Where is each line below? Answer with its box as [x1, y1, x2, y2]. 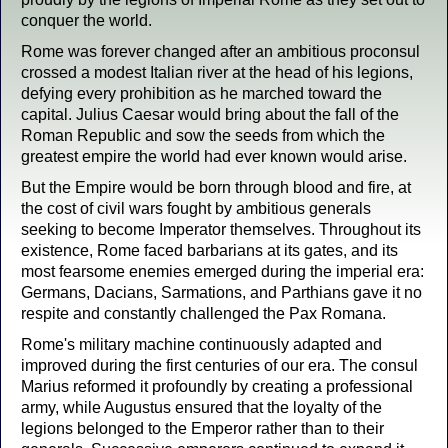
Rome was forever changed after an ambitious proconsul [21, 43, 420, 60]
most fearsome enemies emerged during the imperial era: [21, 263, 424, 280]
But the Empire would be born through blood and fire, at [21, 179, 411, 196]
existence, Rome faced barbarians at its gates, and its [21, 242, 398, 259]
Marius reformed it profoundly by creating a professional [21, 378, 413, 395]
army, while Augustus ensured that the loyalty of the [21, 399, 382, 416]
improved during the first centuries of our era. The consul [21, 357, 418, 374]
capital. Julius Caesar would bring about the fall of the [21, 106, 399, 123]
